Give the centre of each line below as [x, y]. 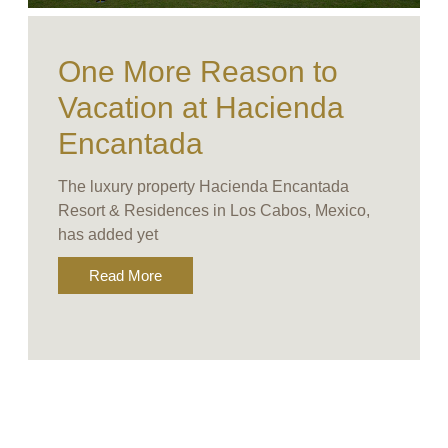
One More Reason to [198, 72]
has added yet [108, 235]
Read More [126, 276]
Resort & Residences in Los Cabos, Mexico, [214, 211]
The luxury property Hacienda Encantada [204, 187]
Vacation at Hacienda [201, 108]
